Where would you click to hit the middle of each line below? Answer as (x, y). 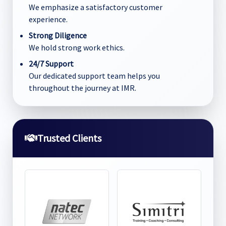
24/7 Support (51, 64)
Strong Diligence (58, 35)
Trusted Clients (69, 138)
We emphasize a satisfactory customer (96, 7)
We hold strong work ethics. (77, 47)
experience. (48, 19)
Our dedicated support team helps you (94, 76)
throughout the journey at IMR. (82, 88)
